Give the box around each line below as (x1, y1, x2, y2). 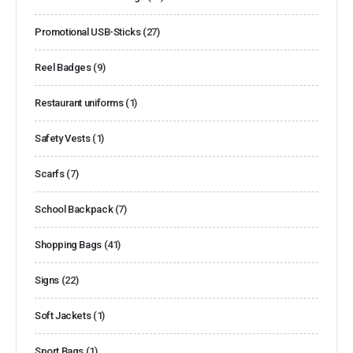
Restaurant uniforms (35, 96, 124, 109)
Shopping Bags (35, 238, 102, 251)
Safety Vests (35, 132, 91, 144)
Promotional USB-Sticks (35, 25, 141, 38)
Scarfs (35, 167, 65, 180)
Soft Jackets (35, 309, 91, 321)
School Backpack (35, 203, 113, 215)
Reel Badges (35, 61, 91, 73)
